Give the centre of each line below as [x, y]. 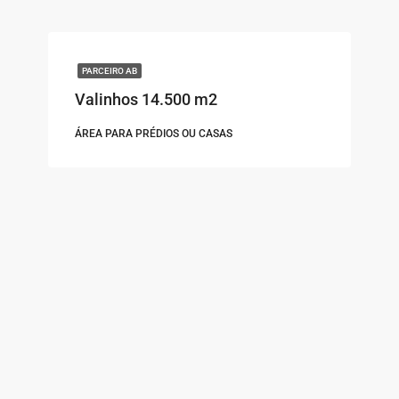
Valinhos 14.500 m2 [146, 100]
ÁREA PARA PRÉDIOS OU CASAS [154, 134]
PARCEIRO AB [110, 71]
